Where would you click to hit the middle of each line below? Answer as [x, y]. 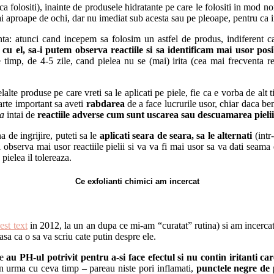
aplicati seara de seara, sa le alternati [176, 136]
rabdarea [105, 104]
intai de [22, 115]
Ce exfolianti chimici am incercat [137, 182]
